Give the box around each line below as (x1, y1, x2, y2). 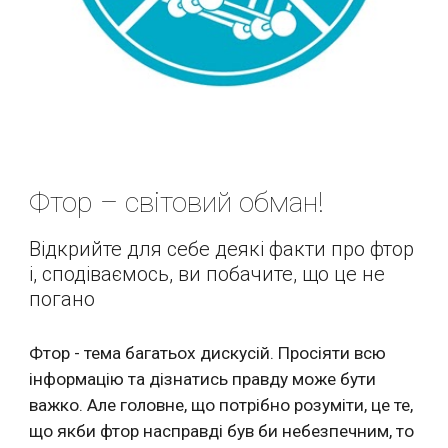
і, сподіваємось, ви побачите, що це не (29, 262, 386, 287)
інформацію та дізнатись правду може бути (29, 369, 377, 390)
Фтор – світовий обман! (29, 186, 325, 220)
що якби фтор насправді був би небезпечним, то (29, 421, 415, 442)
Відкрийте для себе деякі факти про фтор (29, 237, 415, 262)
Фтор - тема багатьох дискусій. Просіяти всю (29, 343, 387, 364)
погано (29, 287, 96, 312)
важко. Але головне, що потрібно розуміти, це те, (29, 395, 414, 416)
